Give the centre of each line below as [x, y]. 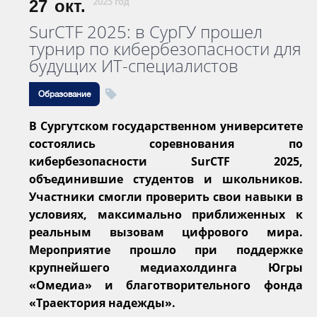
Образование [64, 94]
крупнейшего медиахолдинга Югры [166, 267]
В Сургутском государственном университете [166, 126]
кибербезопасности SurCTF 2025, [166, 161]
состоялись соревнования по [166, 143]
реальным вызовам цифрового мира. [166, 232]
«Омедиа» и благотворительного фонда [166, 285]
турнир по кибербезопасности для [165, 48]
